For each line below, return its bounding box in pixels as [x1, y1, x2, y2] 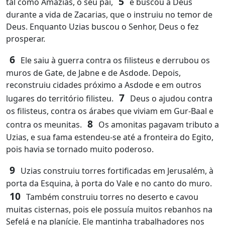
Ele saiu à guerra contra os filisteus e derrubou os [19, 55, 210, 66]
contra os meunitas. [6, 119, 84, 130]
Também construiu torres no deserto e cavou [24, 191, 198, 202]
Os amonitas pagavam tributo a [96, 119, 219, 130]
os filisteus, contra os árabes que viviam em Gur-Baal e [6, 105, 213, 117]
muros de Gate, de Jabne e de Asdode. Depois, [6, 67, 181, 78]
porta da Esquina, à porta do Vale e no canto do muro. [6, 178, 212, 189]
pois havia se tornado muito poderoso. [6, 144, 154, 155]
